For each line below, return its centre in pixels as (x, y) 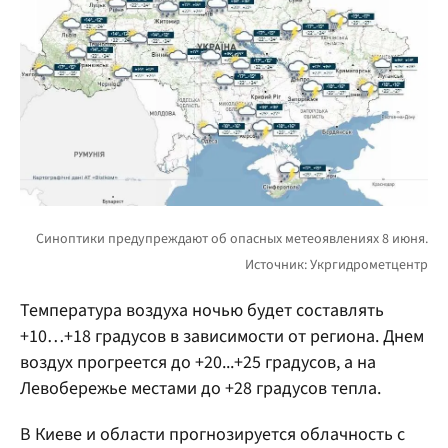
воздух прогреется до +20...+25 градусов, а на (198, 362)
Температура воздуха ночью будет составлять (202, 310)
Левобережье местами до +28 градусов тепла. (200, 388)
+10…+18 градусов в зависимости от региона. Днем (222, 336)
